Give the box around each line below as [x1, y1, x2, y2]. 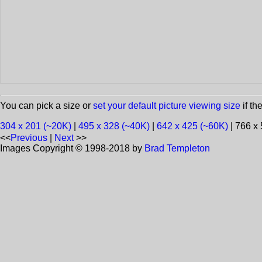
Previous [11, 133, 47, 143]
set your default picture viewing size [93, 101, 240, 111]
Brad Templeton [144, 143, 210, 154]
